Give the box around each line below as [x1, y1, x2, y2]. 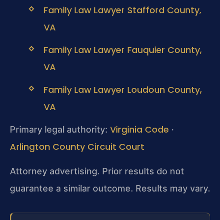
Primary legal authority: [10, 124, 110, 135]
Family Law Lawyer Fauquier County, [43, 43, 202, 56]
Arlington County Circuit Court [10, 140, 144, 153]
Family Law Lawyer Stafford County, [43, 3, 201, 16]
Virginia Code [110, 123, 169, 136]
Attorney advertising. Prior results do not [10, 165, 184, 176]
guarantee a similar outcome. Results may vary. [10, 183, 210, 193]
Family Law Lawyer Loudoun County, [43, 83, 202, 96]
